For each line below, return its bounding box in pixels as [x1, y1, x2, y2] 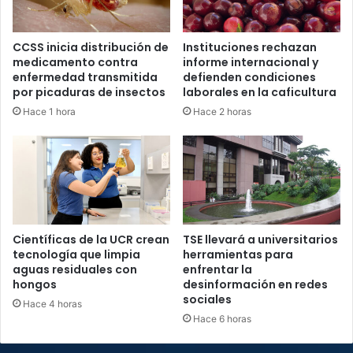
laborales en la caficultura [183, 84, 336, 100]
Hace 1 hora [23, 105, 76, 117]
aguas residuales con [13, 261, 137, 277]
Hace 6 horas [193, 312, 251, 325]
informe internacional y [183, 54, 318, 70]
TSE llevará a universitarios [183, 231, 338, 247]
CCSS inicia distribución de [13, 39, 169, 55]
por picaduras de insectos [13, 84, 165, 100]
